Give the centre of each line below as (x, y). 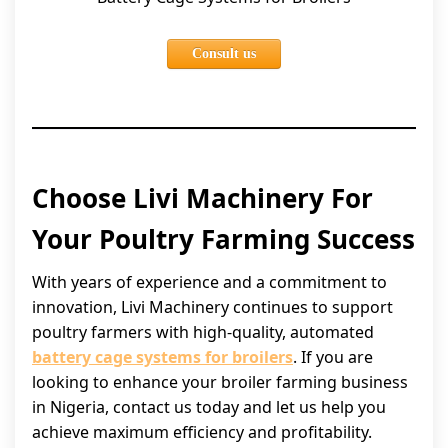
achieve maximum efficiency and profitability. (202, 432)
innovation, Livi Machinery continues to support (212, 307)
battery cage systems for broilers (162, 357)
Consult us (224, 53)
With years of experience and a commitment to (209, 282)
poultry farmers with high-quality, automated (203, 332)
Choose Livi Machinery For (202, 198)
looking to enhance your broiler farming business (220, 382)
